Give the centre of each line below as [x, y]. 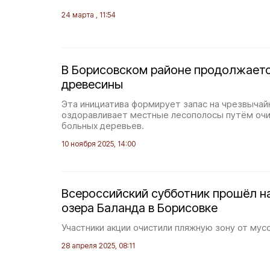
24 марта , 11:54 [89, 15]
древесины [92, 84]
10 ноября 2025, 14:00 [99, 144]
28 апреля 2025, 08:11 [98, 246]
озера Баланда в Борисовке [140, 208]
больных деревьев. [103, 126]
